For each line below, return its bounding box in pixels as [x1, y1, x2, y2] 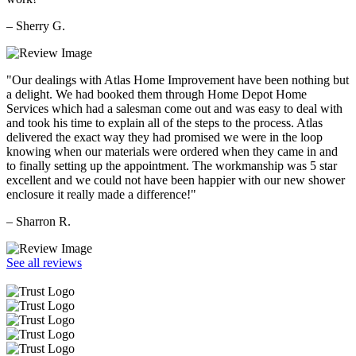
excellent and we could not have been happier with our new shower [6, 173, 345, 188]
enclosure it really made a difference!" [6, 188, 196, 202]
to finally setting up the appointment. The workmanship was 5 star [6, 159, 337, 173]
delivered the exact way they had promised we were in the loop [6, 130, 323, 145]
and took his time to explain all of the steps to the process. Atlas [6, 116, 323, 130]
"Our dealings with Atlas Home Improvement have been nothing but [6, 73, 349, 87]
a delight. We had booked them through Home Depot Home [6, 87, 307, 102]
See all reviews [6, 256, 82, 270]
